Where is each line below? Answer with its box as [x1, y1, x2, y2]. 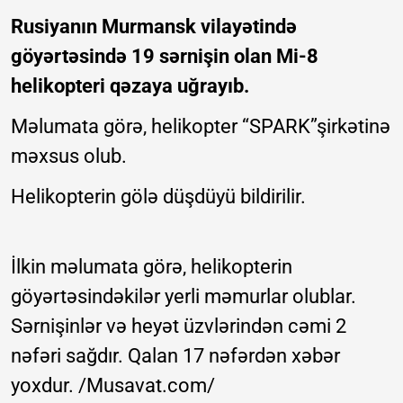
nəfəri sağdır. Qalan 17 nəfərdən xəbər [11, 345, 340, 368]
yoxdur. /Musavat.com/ [11, 374, 215, 398]
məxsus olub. [11, 145, 127, 168]
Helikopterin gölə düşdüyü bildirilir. [11, 185, 306, 209]
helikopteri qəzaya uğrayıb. [11, 75, 249, 98]
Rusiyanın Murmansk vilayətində [11, 15, 297, 39]
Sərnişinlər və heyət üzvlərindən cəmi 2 [11, 315, 346, 338]
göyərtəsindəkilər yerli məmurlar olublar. [11, 285, 356, 309]
